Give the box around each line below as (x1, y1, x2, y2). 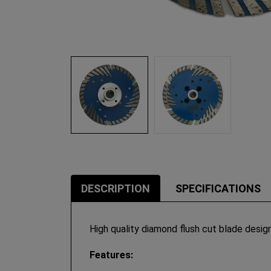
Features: (90, 249, 135, 261)
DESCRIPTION (81, 181, 150, 195)
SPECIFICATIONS (175, 181, 261, 195)
